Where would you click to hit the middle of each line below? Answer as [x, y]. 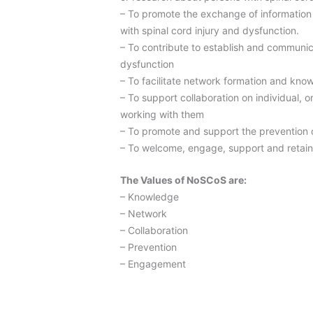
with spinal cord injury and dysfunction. [210, 31]
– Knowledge [150, 197]
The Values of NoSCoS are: [183, 180]
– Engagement [153, 264]
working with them [162, 115]
